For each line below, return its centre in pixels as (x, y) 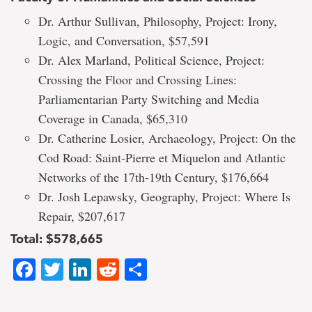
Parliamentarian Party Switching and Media (149, 99)
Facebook (85, 269)
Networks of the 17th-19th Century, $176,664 (154, 177)
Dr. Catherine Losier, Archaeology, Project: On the (167, 138)
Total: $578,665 (57, 239)
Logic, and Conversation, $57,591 (124, 41)
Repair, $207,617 (82, 216)
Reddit (151, 269)
